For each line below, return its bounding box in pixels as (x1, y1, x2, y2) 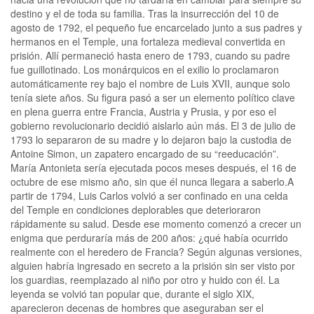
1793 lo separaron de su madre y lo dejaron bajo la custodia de (11, 132, 292, 146)
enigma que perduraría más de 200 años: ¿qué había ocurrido (11, 230, 288, 245)
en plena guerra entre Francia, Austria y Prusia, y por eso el (11, 104, 276, 118)
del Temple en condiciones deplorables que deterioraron (11, 202, 261, 217)
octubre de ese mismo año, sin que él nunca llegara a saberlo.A (11, 174, 294, 189)
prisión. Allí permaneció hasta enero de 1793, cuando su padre (11, 48, 290, 62)
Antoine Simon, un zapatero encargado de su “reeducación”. (11, 146, 279, 161)
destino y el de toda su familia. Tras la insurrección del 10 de (11, 6, 279, 20)
